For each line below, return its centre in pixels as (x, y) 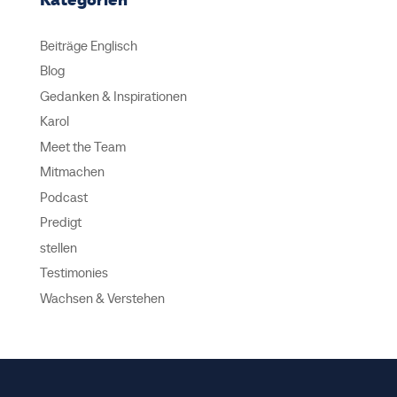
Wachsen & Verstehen (102, 298)
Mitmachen (72, 172)
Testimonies (74, 273)
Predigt (60, 222)
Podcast (63, 197)
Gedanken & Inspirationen (113, 96)
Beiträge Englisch (88, 45)
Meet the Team (82, 146)
